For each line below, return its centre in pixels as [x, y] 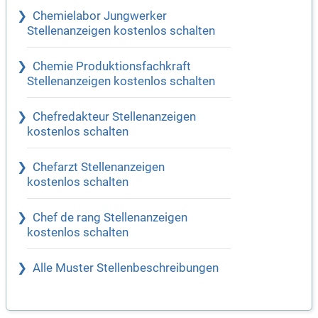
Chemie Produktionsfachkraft [112, 67]
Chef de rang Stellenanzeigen [110, 218]
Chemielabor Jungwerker [100, 16]
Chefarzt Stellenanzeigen [99, 168]
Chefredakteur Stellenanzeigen [114, 117]
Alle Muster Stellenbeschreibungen [126, 268]
